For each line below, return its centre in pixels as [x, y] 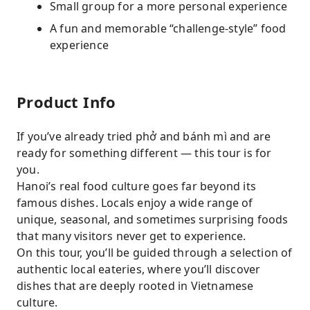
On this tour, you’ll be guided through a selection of [155, 253]
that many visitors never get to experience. [131, 236]
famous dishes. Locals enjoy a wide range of [135, 203]
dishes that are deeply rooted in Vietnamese [135, 286]
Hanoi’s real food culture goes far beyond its [137, 186]
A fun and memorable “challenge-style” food [168, 28]
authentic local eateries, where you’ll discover [139, 269]
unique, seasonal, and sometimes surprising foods [153, 219]
